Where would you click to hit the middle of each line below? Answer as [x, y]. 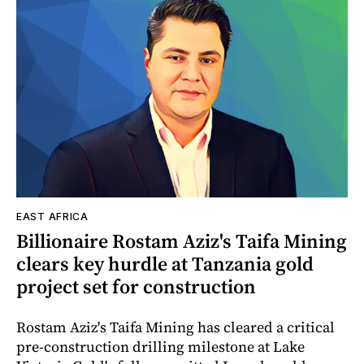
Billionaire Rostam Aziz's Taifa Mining [182, 241]
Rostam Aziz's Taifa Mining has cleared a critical [175, 327]
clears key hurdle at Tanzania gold [165, 264]
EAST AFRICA [52, 217]
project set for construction [136, 287]
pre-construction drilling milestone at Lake [160, 347]
